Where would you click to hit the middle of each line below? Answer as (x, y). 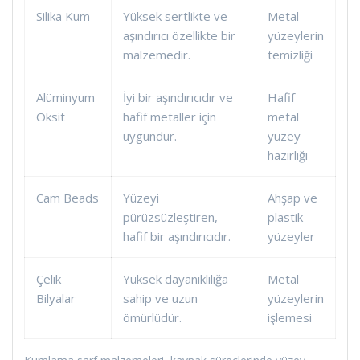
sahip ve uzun (160, 298)
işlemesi (290, 317)
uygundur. (150, 135)
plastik (285, 217)
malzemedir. (157, 54)
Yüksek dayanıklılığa (176, 278)
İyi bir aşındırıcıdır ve (178, 97)
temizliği (290, 54)
